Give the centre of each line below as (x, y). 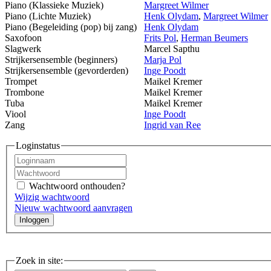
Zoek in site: (39, 261)
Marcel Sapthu (172, 48)
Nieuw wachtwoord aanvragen (73, 208)
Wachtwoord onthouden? (77, 186)
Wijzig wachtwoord (52, 197)
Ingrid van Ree (172, 125)
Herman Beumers (214, 38)
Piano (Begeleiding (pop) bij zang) (72, 27)
